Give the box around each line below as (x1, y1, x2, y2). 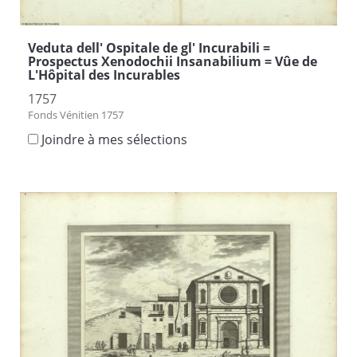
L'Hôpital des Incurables (28, 66, 180, 84)
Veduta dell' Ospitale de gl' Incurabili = (28, 39, 270, 57)
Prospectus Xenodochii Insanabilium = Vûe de (28, 53, 317, 71)
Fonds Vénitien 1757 (28, 108, 124, 123)
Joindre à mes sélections (41, 131, 187, 149)
